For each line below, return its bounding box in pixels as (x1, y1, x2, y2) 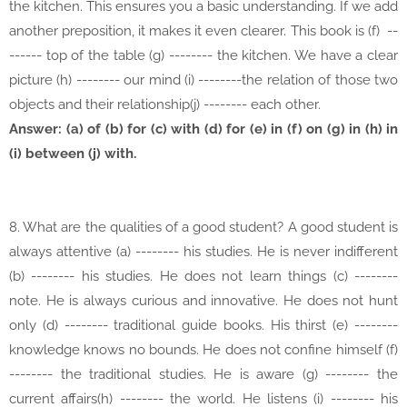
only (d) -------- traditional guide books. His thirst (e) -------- (9, 317, 398, 334)
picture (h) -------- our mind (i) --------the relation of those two (9, 72, 398, 89)
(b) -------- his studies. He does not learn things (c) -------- (9, 268, 398, 285)
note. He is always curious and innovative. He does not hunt (9, 293, 398, 310)
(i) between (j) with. (9, 145, 136, 163)
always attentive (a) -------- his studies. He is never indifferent (9, 243, 398, 261)
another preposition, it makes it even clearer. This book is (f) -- (9, 23, 398, 40)
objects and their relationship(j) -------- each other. (9, 96, 321, 114)
